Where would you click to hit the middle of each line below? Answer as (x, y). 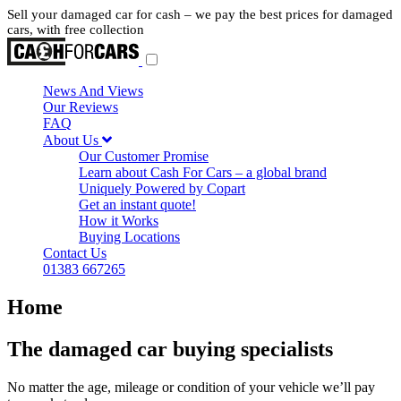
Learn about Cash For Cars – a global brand (203, 172)
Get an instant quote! (137, 205)
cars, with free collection (76, 30)
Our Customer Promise (144, 156)
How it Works (119, 221)
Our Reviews (81, 107)
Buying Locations (129, 237)
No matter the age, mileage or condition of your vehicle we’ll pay (191, 387)
